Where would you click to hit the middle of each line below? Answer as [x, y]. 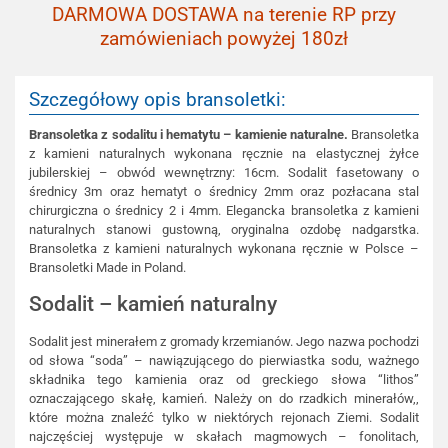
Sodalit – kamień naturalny [153, 303]
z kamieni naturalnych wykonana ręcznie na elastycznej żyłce [224, 154]
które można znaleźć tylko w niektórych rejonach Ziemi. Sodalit [224, 417]
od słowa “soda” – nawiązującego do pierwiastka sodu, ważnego [224, 360]
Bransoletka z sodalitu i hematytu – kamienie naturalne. [188, 135]
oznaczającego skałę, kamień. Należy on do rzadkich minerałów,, [224, 398]
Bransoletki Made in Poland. [107, 268]
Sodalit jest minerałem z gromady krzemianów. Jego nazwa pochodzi [224, 341]
